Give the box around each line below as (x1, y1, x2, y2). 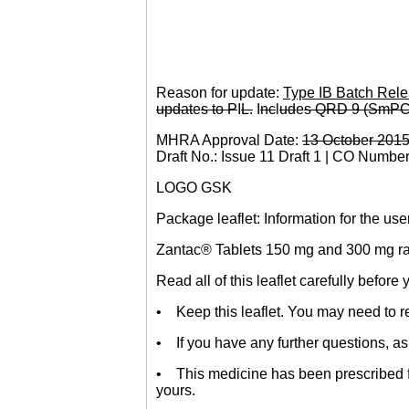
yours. (156, 382, 195, 398)
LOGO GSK (156, 179, 232, 195)
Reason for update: (156, 84, 283, 100)
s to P (201, 100, 237, 117)
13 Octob (302, 131, 361, 148)
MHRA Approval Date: (156, 131, 302, 148)
